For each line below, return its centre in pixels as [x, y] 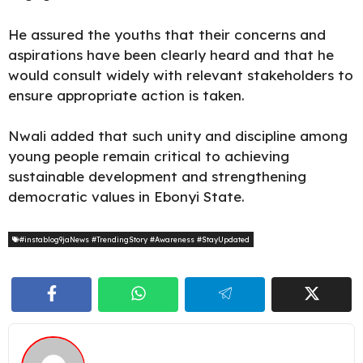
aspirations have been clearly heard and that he [171, 54]
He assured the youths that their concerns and [167, 34]
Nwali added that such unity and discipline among [178, 136]
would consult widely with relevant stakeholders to [181, 75]
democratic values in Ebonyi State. [126, 196]
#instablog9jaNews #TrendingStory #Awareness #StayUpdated [135, 239]
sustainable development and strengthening [157, 176]
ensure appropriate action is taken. [126, 95]
